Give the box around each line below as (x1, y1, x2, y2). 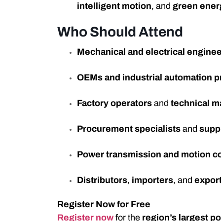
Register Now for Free (57, 199, 151, 210)
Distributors (77, 175, 128, 185)
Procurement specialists (77, 124, 181, 134)
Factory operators (77, 98, 152, 109)
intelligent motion (77, 1, 152, 11)
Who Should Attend (57, 24, 184, 40)
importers (132, 175, 174, 185)
